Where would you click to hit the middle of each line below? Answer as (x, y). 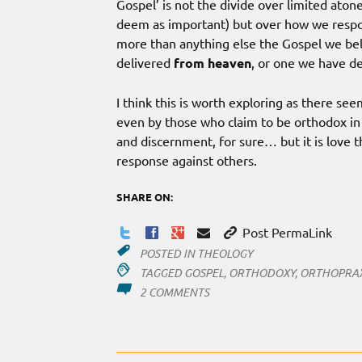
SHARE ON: (145, 197)
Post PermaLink (285, 232)
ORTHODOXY (261, 273)
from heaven (213, 63)
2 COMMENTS (174, 293)
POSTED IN (168, 254)
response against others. (187, 160)
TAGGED (162, 273)
